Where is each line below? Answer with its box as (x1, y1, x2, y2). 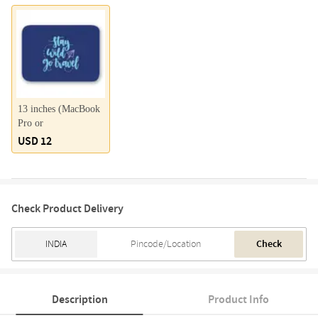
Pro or (18, 118, 43, 129)
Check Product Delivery (11, 201, 124, 217)
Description (51, 292, 108, 308)
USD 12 (18, 133, 52, 150)
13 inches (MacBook (18, 104, 100, 115)
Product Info (208, 292, 269, 308)
